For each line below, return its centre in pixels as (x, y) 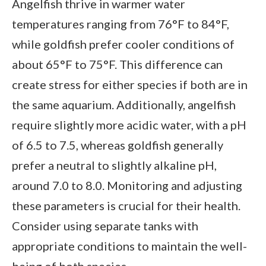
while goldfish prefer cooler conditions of (123, 44)
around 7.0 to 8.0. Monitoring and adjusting (127, 186)
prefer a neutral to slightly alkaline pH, (114, 165)
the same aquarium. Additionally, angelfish (124, 105)
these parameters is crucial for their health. (126, 206)
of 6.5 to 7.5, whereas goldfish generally (118, 145)
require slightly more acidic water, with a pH (129, 125)
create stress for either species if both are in (130, 85)
